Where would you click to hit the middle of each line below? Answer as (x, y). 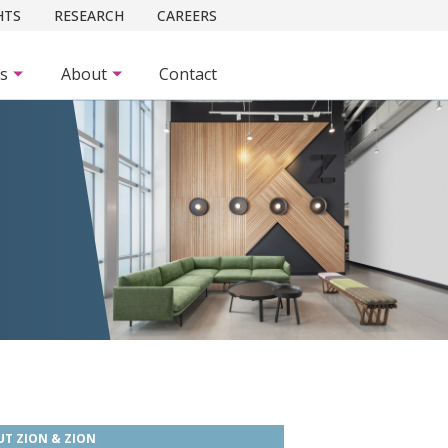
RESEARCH (89, 15)
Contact (188, 74)
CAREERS (187, 15)
